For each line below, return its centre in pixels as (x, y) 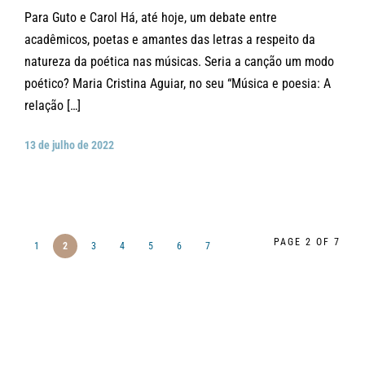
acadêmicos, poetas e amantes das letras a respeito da (170, 40)
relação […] (53, 106)
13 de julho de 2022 (69, 145)
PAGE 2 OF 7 (307, 242)
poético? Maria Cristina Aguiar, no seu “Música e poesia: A (178, 84)
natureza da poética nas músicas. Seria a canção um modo (179, 62)
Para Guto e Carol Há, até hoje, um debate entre (151, 18)
